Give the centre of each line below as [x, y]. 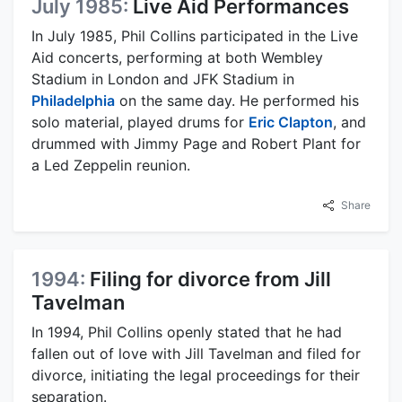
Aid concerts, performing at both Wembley [177, 57]
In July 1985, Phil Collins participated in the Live [195, 35]
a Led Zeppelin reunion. [111, 165]
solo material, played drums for [140, 122]
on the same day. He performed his [237, 100]
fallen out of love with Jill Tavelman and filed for [196, 353]
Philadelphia [73, 100]
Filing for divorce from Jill [210, 279]
